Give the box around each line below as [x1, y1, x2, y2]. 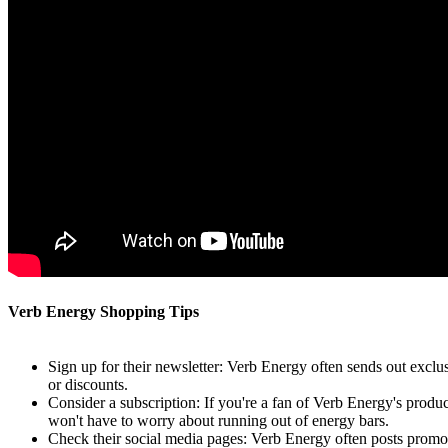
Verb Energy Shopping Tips [8, 302, 199, 320]
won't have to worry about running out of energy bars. [48, 411, 389, 429]
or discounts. [48, 375, 128, 393]
